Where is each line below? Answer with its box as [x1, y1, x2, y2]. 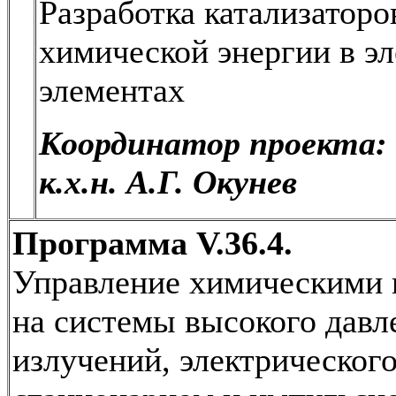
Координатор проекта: [39, 124, 387, 162]
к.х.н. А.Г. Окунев [39, 163, 297, 201]
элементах [39, 71, 185, 109]
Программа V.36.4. [12, 224, 293, 262]
